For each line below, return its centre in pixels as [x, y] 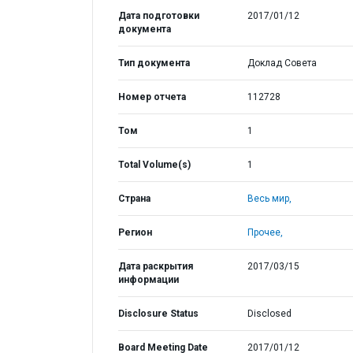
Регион [135, 232]
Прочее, [265, 232]
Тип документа [154, 63]
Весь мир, [269, 199]
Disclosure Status [158, 314]
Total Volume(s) [154, 165]
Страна [134, 199]
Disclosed [269, 314]
